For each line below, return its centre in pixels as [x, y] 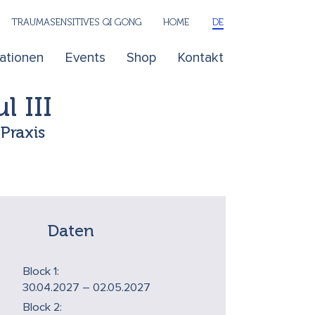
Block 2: [43, 307]
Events [85, 58]
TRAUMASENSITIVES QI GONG [77, 21]
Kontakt [201, 58]
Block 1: [41, 271]
